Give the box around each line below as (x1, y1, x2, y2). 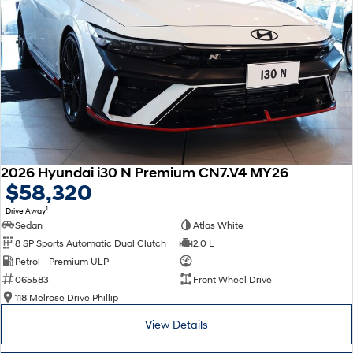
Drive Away (6, 205, 46, 217)
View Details (145, 318, 208, 332)
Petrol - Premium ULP (15, 255, 109, 267)
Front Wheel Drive (192, 273, 272, 285)
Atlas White (192, 218, 243, 231)
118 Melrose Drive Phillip (15, 291, 118, 303)
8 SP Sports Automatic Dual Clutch (15, 236, 166, 249)
